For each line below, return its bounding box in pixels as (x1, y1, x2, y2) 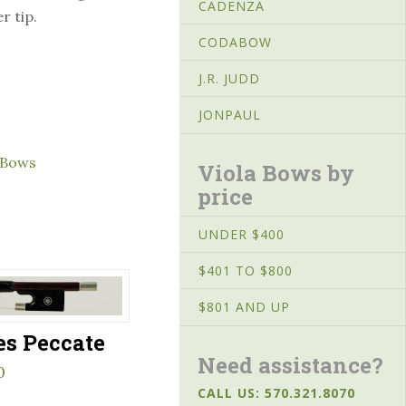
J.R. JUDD (198, 70, 260, 88)
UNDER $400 (198, 226, 285, 244)
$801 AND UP (198, 298, 290, 316)
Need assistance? (198, 350, 383, 380)
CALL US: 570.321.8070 (198, 383, 355, 401)
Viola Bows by (198, 158, 354, 188)
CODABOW (198, 34, 272, 52)
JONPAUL (198, 106, 261, 124)
